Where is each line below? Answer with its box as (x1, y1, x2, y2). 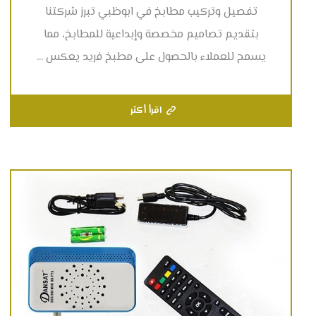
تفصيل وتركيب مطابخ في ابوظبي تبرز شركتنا (44, 3, 257, 21)
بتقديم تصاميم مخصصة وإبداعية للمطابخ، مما (43, 25, 259, 44)
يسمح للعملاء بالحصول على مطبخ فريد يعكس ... (36, 48, 266, 66)
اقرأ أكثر (130, 103, 162, 118)
